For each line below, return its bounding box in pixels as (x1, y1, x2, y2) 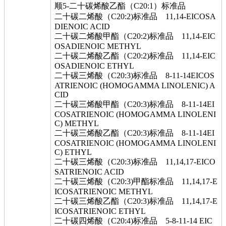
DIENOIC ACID (54, 22, 110, 31)
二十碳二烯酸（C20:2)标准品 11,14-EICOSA (54, 12, 216, 21)
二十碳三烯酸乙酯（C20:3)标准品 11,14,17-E (54, 197, 217, 205)
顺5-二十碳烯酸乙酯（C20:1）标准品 (54, 2, 194, 10)
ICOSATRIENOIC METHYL (54, 187, 153, 196)
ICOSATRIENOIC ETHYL (54, 207, 146, 215)
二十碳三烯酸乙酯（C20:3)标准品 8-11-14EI (54, 129, 214, 137)
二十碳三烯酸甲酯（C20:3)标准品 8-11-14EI (54, 100, 214, 108)
